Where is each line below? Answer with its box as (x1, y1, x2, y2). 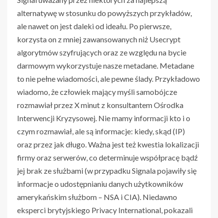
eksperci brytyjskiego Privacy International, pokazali (17, 205, 193, 215)
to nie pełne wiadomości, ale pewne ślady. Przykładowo (17, 74, 200, 84)
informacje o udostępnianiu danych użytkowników (17, 179, 183, 189)
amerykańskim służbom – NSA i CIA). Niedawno (17, 192, 177, 202)
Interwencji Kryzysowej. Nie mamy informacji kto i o (17, 113, 190, 123)
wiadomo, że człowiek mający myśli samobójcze (17, 87, 177, 97)
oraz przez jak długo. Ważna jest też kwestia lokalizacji (17, 140, 199, 149)
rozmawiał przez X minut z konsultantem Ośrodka (17, 100, 183, 110)
